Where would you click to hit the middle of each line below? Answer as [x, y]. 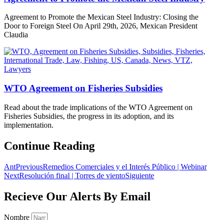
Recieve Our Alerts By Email [77, 196]
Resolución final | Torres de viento [72, 175]
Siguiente [140, 175]
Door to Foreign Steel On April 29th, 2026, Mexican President [101, 26]
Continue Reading [49, 146]
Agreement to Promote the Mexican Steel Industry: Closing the [101, 17]
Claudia [16, 35]
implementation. [29, 125]
